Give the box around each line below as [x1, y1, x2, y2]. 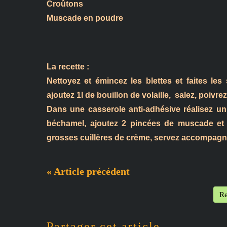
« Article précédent [47, 165, 130, 177]
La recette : [47, 62, 89, 71]
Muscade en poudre [47, 13, 123, 22]
